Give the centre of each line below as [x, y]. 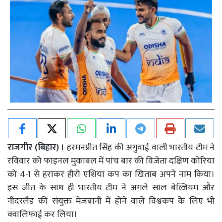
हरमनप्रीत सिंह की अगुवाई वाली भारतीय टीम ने [139, 147]
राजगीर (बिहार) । [36, 147]
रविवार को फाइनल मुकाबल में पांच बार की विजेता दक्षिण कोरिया [111, 161]
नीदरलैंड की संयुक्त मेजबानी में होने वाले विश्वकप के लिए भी [111, 201]
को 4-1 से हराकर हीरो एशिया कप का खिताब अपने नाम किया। [111, 174]
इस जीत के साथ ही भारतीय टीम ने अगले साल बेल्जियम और [111, 188]
